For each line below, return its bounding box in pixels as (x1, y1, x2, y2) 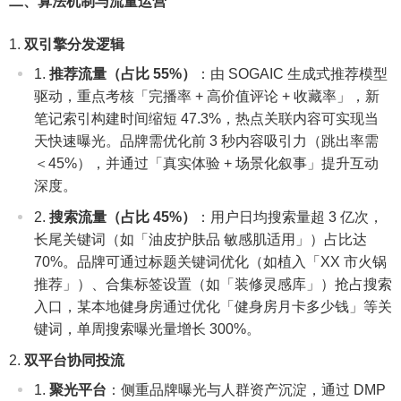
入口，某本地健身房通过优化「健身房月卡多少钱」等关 (34, 298, 392, 314)
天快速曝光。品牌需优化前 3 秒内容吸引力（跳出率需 (34, 132, 379, 149)
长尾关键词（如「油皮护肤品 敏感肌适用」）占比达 (34, 231, 367, 247)
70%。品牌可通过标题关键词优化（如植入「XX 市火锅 (34, 253, 387, 269)
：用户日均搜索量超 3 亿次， (196, 209, 383, 225)
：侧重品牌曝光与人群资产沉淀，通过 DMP (107, 381, 386, 397)
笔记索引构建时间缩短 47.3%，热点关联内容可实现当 (34, 110, 379, 126)
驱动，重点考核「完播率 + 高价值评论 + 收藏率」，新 (34, 88, 380, 104)
